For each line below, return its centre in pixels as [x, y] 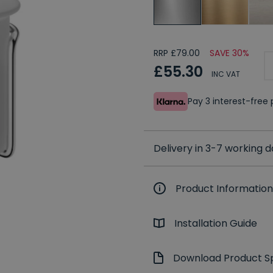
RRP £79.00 [177, 53]
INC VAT [226, 74]
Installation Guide [216, 224]
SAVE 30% [229, 53]
